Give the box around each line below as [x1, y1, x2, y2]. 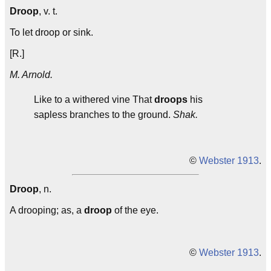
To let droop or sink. [10, 27, 93, 38]
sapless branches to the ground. [34, 109, 173, 120]
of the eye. [112, 205, 158, 215]
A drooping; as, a [10, 205, 84, 215]
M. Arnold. [10, 70, 53, 80]
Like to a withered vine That [34, 94, 154, 105]
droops [154, 94, 188, 105]
